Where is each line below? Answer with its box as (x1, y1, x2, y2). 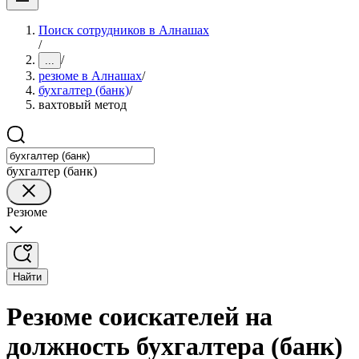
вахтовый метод (38, 98, 127, 111)
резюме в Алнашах (38, 69, 142, 83)
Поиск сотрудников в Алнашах (38, 23, 209, 37)
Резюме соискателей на (6, 302, 272, 332)
